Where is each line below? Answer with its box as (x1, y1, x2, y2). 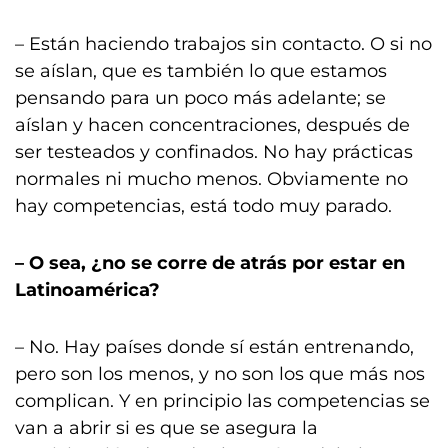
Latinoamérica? (15, 279, 160, 301)
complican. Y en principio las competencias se (15, 390, 430, 412)
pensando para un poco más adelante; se (15, 87, 386, 109)
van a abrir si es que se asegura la (15, 417, 318, 439)
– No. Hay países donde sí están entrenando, (15, 336, 414, 358)
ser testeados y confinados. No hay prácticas (15, 141, 413, 163)
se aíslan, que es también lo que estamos (15, 60, 387, 82)
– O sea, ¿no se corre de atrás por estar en (15, 252, 405, 274)
